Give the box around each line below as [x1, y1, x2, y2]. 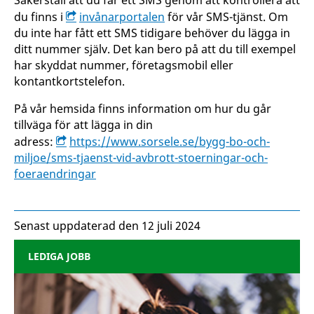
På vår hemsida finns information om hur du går [14, 101, 271, 116]
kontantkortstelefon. [14, 74, 125, 89]
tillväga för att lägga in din [14, 117, 153, 132]
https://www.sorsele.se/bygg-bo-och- [69, 134, 270, 149]
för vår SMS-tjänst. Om [165, 9, 288, 25]
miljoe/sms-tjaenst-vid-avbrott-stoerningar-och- [14, 150, 268, 165]
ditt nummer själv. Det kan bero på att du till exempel [14, 41, 296, 57]
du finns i [14, 9, 66, 25]
